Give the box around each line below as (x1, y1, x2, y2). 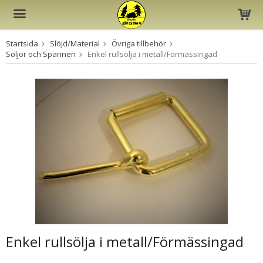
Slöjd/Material (50, 38, 100, 49)
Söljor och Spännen (6, 49, 76, 59)
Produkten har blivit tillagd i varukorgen (66, 48, 195, 57)
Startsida (6, 38, 38, 49)
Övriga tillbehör (112, 38, 166, 49)
